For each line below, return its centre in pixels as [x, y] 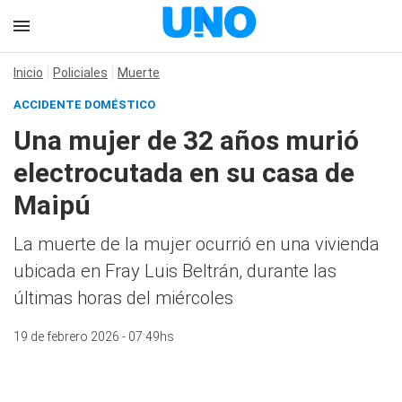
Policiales [80, 73]
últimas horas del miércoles [123, 298]
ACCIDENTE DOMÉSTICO [84, 105]
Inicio [28, 73]
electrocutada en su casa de [184, 173]
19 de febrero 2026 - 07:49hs [94, 336]
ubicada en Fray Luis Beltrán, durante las [175, 271]
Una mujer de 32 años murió [186, 140]
